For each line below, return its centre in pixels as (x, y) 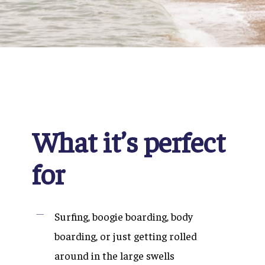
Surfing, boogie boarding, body (124, 216)
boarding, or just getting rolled (126, 236)
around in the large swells (114, 256)
